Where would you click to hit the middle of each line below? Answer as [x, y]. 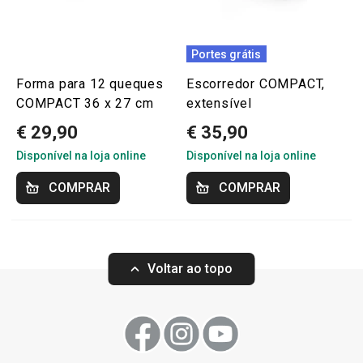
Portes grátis [226, 54]
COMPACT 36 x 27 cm [85, 103]
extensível [220, 103]
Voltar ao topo [190, 269]
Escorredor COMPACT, [256, 84]
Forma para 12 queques [90, 84]
